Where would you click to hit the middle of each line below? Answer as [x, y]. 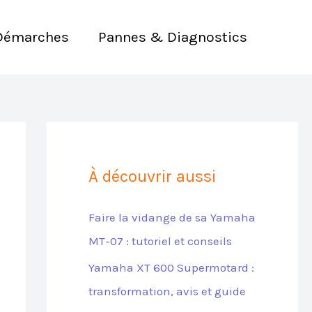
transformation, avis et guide [167, 291]
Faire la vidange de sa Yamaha [172, 217]
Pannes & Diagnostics [173, 37]
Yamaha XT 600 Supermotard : [171, 268]
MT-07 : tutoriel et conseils [160, 241]
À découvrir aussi [152, 176]
